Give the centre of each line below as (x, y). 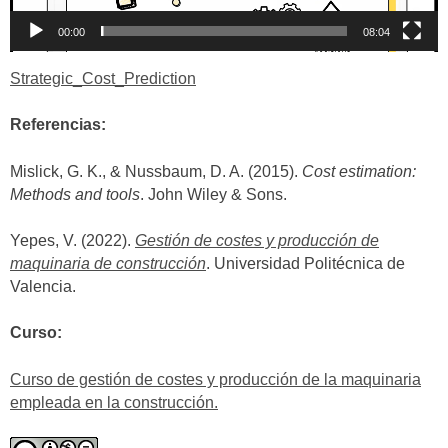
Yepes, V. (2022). (72, 241)
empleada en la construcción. (114, 402)
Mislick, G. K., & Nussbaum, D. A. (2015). (156, 171)
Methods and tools (75, 194)
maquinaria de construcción (108, 264)
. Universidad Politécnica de (305, 264)
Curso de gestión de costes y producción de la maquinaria (215, 379)
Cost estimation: (359, 171)
